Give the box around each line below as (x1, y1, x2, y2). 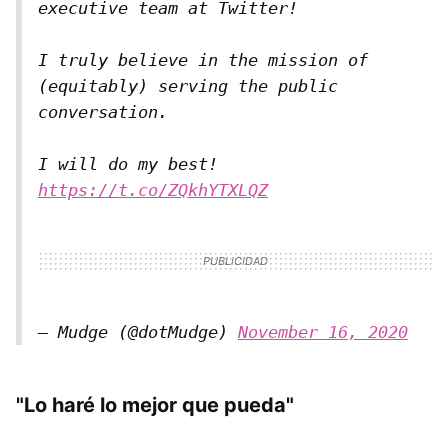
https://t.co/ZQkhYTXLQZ (38, 179, 268, 200)
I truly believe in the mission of (38, 49, 368, 70)
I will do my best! (38, 153, 218, 174)
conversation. (38, 101, 168, 122)
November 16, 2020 (238, 321, 408, 342)
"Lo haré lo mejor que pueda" (16, 392, 294, 417)
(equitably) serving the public (38, 75, 338, 96)
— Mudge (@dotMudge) (38, 321, 238, 342)
